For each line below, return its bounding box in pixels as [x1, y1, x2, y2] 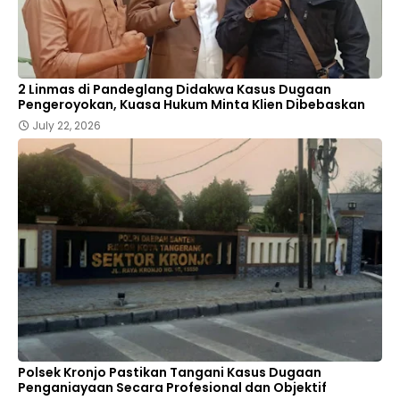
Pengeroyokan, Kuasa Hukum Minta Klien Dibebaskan [18, 96, 365, 114]
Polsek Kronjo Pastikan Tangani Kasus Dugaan [18, 363, 321, 382]
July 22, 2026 [32, 118, 101, 134]
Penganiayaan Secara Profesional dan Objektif [18, 379, 327, 397]
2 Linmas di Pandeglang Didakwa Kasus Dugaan [18, 80, 331, 99]
